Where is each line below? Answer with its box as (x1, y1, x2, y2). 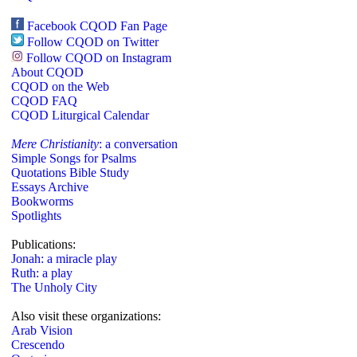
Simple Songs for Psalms (11, 151, 136, 165)
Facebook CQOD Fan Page (27, 19, 167, 33)
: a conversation (99, 137, 178, 151)
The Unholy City (11, 280, 97, 294)
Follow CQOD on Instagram (26, 51, 171, 65)
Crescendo (11, 338, 65, 351)
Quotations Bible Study (11, 166, 129, 179)
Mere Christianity (11, 137, 99, 151)
